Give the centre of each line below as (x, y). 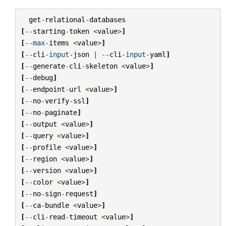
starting (49, 31)
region (45, 159)
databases (107, 19)
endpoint (49, 89)
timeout (83, 217)
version (47, 170)
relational (65, 19)
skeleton (101, 66)
